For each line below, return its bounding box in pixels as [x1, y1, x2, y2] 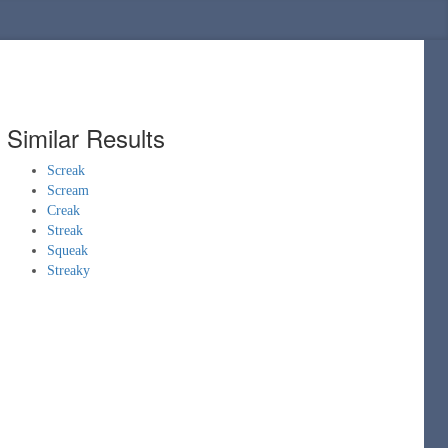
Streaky [47, 263, 90, 278]
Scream [47, 183, 89, 198]
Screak [47, 163, 85, 178]
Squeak [47, 243, 88, 258]
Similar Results [7, 120, 165, 155]
